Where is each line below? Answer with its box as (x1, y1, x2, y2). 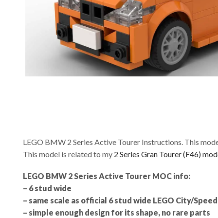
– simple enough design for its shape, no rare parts (23, 207, 210, 217)
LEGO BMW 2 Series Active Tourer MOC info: (23, 171, 190, 181)
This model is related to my (23, 149, 114, 159)
